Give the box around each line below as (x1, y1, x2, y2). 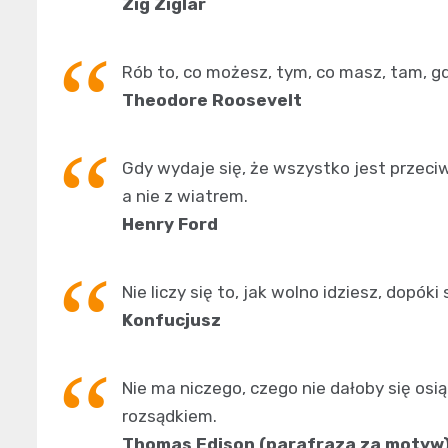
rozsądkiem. (122, 405, 217, 426)
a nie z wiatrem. (122, 185, 248, 206)
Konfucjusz (122, 309, 221, 330)
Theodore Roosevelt (122, 89, 302, 110)
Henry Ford (122, 213, 218, 234)
